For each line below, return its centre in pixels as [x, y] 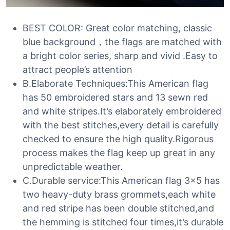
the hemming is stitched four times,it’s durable [123, 222]
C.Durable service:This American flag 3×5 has [121, 180]
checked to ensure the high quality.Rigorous [118, 139]
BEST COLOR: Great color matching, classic [117, 28]
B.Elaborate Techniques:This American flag [116, 83]
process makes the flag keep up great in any [119, 153]
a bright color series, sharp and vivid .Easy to [120, 56]
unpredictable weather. [73, 167]
